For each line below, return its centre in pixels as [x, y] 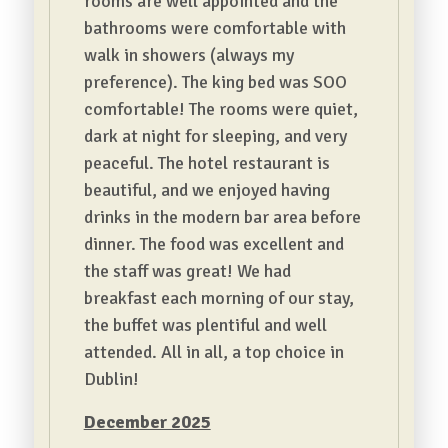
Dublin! [111, 379]
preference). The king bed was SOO [215, 82]
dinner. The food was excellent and [213, 244]
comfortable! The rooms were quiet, [220, 109]
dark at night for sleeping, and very [215, 136]
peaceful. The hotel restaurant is [206, 163]
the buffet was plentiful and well [205, 325]
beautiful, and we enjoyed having [206, 190]
